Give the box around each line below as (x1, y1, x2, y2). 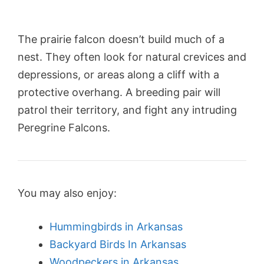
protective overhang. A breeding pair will (18, 86, 220, 99)
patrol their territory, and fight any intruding (18, 104, 237, 117)
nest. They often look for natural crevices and (18, 51, 246, 64)
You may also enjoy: (18, 187, 117, 200)
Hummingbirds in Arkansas (49, 220, 183, 233)
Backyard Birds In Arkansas (49, 238, 186, 251)
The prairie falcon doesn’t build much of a (18, 33, 225, 46)
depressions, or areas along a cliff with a (18, 68, 219, 81)
